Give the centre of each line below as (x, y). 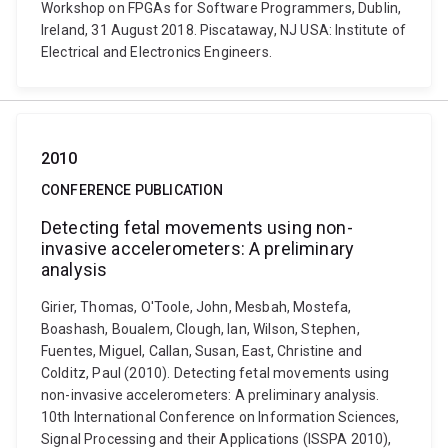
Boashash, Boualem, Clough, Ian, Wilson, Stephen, (200, 329)
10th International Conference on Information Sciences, (220, 417)
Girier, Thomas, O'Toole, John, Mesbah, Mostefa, (196, 307)
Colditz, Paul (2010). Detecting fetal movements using (215, 373)
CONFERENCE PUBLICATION (132, 190)
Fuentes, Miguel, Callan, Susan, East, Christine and (202, 351)
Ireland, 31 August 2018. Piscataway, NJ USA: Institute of (224, 30)
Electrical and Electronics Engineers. (156, 52)
